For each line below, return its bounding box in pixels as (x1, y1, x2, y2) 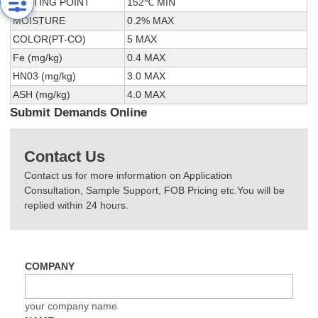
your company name (25, 300, 118, 312)
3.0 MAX (127, 70, 166, 82)
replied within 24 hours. (24, 199, 129, 212)
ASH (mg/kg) (13, 89, 71, 101)
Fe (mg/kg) (13, 52, 63, 64)
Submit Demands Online (10, 106, 148, 120)
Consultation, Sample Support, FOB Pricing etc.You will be (24, 185, 285, 197)
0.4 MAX (127, 52, 166, 64)
